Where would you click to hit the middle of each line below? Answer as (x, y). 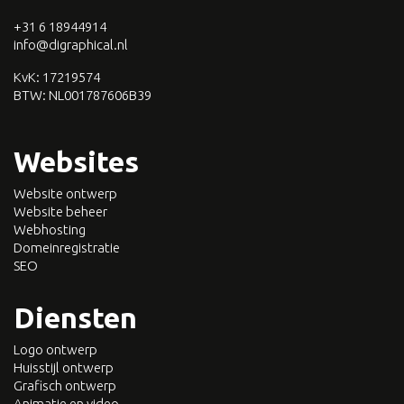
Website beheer (60, 211)
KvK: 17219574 (57, 77)
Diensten (75, 317)
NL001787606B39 (100, 95)
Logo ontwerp (55, 349)
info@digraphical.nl (71, 44)
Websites (76, 161)
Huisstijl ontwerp (64, 367)
